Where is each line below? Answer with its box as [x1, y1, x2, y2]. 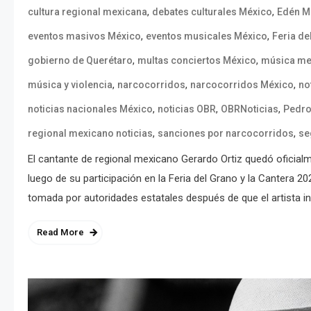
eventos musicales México [146, 30, 267, 42]
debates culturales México [152, 6, 272, 17]
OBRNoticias [221, 103, 278, 115]
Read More [37, 226, 84, 237]
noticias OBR [158, 103, 216, 115]
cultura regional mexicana [28, 6, 147, 17]
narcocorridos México [190, 78, 294, 90]
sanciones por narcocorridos [158, 127, 294, 139]
